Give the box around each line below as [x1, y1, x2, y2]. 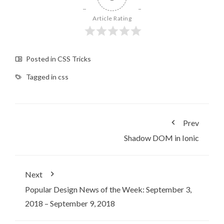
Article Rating [92, 14, 131, 22]
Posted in [24, 54, 57, 63]
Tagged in [24, 72, 58, 81]
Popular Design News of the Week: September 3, [25, 184, 191, 194]
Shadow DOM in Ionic [124, 132, 199, 142]
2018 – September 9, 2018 [25, 198, 115, 208]
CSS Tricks [57, 54, 91, 63]
